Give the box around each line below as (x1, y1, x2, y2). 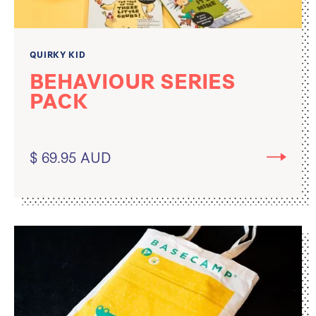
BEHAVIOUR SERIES (29, 64, 236, 95)
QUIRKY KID (29, 48, 86, 61)
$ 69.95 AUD (29, 146, 111, 166)
